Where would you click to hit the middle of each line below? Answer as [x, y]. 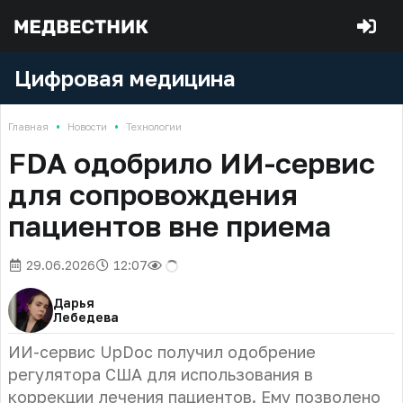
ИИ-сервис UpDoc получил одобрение [162, 352]
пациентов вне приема [170, 226]
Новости [87, 126]
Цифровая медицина [125, 78]
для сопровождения [153, 194]
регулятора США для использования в [161, 374]
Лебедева [86, 317]
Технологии [154, 126]
